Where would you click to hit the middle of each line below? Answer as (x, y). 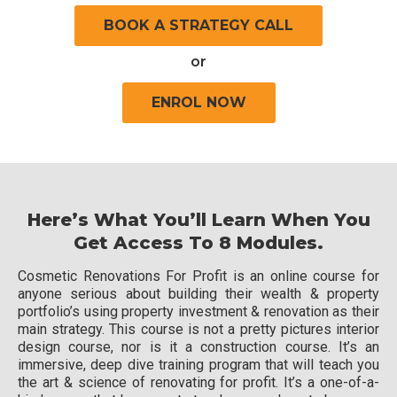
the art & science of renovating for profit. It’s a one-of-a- (198, 382)
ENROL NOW (198, 102)
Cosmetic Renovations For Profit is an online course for (198, 276)
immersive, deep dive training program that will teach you (198, 364)
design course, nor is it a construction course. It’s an (198, 346)
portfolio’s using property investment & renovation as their (198, 311)
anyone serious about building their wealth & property (198, 293)
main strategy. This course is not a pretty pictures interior (198, 329)
